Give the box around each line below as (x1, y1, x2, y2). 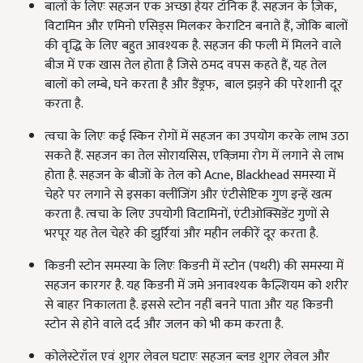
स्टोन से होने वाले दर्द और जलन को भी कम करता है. (45, 314, 284, 336)
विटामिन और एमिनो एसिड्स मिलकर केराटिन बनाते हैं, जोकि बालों (45, 15, 348, 38)
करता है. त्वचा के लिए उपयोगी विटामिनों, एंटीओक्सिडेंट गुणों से (45, 203, 329, 226)
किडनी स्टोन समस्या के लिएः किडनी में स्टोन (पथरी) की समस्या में (45, 255, 344, 278)
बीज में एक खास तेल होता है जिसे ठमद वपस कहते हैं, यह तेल (45, 54, 327, 77)
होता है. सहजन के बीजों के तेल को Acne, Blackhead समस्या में (45, 164, 335, 187)
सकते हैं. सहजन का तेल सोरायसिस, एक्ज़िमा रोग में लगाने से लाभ (45, 145, 344, 168)
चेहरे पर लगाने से (45, 184, 126, 207)
